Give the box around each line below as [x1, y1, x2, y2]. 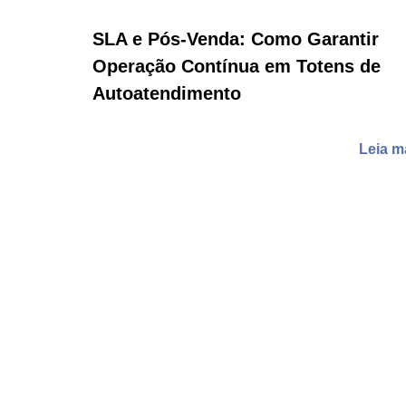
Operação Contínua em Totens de [92, 56, 381, 77]
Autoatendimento [92, 83, 241, 104]
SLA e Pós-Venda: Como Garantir [92, 29, 379, 50]
